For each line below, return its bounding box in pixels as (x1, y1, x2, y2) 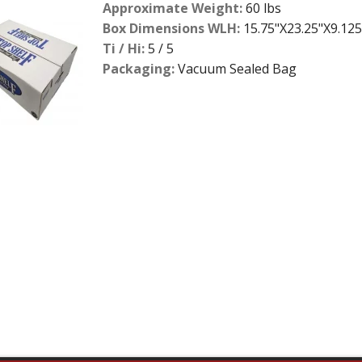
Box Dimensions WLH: (103, 19, 241, 37)
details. (23, 94, 65, 108)
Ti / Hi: (103, 39, 145, 57)
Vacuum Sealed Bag (175, 59, 297, 78)
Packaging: (103, 59, 175, 78)
